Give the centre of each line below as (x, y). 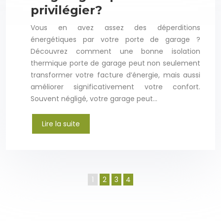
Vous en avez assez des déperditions (115, 28)
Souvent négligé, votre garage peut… (94, 99)
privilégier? (66, 10)
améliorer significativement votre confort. (115, 87)
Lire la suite (61, 124)
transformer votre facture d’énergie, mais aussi (115, 75)
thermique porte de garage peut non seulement (115, 63)
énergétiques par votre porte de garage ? (115, 40)
